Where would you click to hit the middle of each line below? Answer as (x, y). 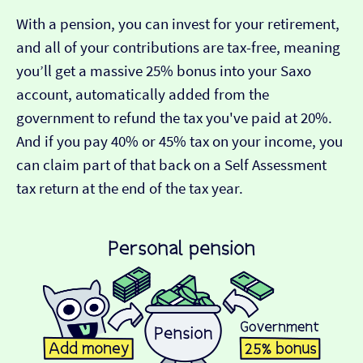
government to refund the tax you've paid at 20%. (174, 118)
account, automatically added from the (143, 95)
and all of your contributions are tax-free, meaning (178, 48)
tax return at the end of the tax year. (130, 189)
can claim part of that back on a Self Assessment (171, 165)
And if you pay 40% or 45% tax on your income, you (179, 142)
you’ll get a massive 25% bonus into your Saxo (164, 71)
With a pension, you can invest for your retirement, (178, 24)
